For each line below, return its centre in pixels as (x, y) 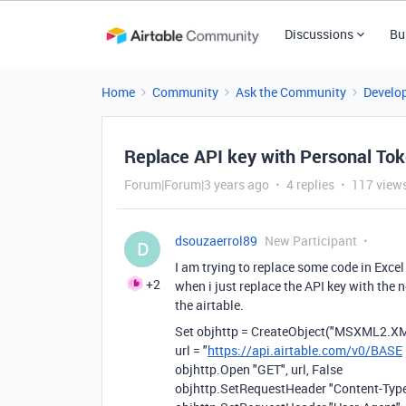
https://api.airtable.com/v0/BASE (305, 350)
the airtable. (209, 305)
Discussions (319, 34)
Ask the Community (291, 92)
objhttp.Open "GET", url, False (259, 369)
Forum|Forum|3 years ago (197, 184)
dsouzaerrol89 (216, 241)
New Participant (311, 241)
